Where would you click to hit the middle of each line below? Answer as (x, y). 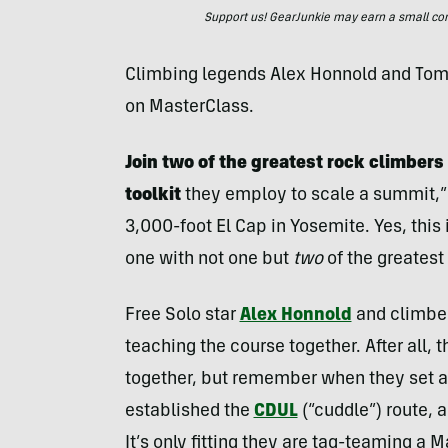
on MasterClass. (189, 108)
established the (189, 412)
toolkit (152, 196)
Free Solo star (182, 316)
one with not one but (208, 260)
